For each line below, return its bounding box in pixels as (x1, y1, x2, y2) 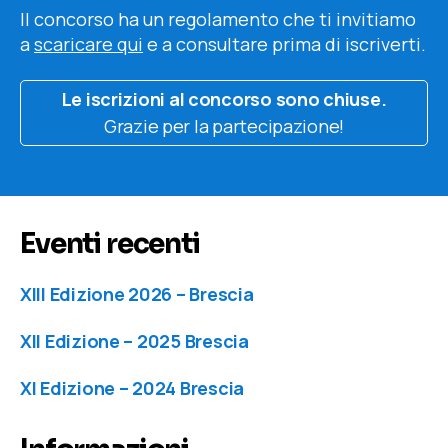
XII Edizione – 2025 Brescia (20, 328, 249, 353)
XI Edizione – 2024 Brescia (20, 375, 244, 400)
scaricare (34, 32, 113, 57)
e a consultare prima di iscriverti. (143, 32, 426, 57)
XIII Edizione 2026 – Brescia (20, 281, 254, 306)
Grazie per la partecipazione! (103, 113, 345, 138)
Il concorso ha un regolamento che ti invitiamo (20, 7, 416, 32)
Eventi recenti (20, 225, 200, 261)
